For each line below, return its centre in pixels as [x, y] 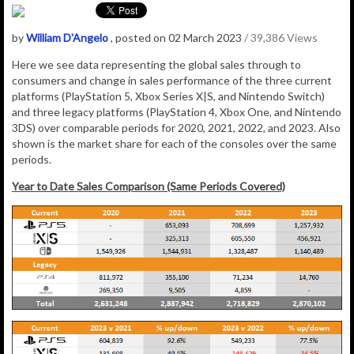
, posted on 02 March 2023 [177, 38]
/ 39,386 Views [281, 38]
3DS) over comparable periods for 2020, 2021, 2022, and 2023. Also [176, 128]
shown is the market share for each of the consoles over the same [174, 144]
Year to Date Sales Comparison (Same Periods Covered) [149, 186]
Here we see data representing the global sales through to [156, 65]
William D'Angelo [67, 38]
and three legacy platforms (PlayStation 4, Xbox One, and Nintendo [177, 112]
